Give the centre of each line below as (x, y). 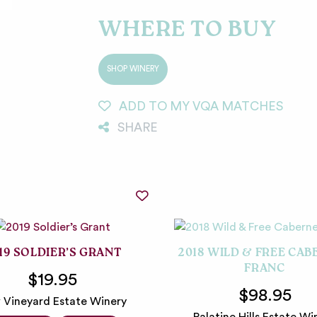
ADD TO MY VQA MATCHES (201, 106)
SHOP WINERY (133, 69)
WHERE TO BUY (188, 31)
